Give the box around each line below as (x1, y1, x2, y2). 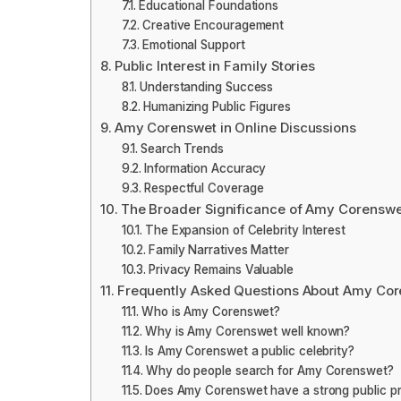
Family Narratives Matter (148, 243, 289, 258)
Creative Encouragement (142, 18, 285, 33)
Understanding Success (140, 80, 274, 95)
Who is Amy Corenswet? (141, 304, 281, 320)
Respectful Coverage (144, 181, 264, 196)
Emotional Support (142, 38, 245, 53)
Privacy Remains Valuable (148, 262, 294, 277)
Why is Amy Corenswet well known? (144, 324, 351, 339)
